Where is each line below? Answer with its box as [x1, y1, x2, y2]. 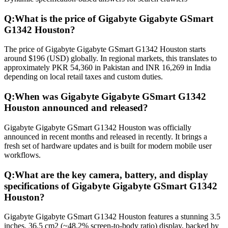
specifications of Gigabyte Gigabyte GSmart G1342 [4, 180, 217, 191]
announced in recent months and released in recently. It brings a [4, 132, 207, 141]
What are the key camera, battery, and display [15, 169, 208, 180]
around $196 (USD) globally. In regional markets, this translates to [4, 54, 217, 63]
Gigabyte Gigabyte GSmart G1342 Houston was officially [4, 123, 191, 132]
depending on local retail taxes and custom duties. [4, 72, 163, 81]
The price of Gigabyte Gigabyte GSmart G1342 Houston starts [4, 45, 206, 54]
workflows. [4, 150, 41, 159]
